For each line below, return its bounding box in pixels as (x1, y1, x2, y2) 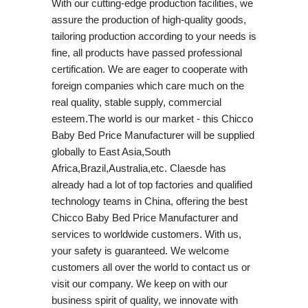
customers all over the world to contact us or (51, 261, 250, 273)
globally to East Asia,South (51, 145, 170, 157)
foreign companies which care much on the (51, 79, 244, 91)
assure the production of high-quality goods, (51, 13, 246, 25)
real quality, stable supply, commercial (51, 96, 221, 108)
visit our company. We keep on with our (51, 277, 228, 289)
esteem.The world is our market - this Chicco (51, 112, 253, 124)
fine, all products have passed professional (51, 46, 242, 58)
